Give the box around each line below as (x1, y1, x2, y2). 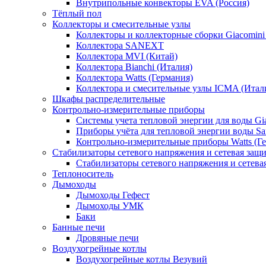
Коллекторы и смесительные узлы (52, 19, 191, 29)
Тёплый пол (52, 8, 102, 18)
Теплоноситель (52, 169, 113, 179)
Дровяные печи (76, 233, 139, 243)
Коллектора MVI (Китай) (76, 51, 178, 61)
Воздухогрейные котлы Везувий (76, 254, 207, 264)
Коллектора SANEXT (76, 40, 164, 50)
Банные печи (52, 222, 105, 232)
